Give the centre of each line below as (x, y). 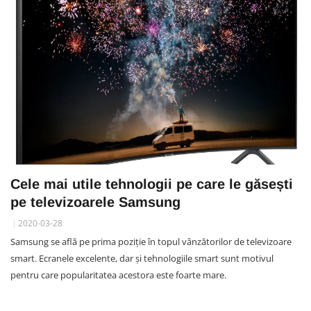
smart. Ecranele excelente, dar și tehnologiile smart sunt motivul (142, 258)
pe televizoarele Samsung (95, 202)
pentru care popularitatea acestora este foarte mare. (118, 275)
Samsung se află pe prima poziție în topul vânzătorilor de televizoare (151, 241)
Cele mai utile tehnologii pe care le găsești (152, 184)
